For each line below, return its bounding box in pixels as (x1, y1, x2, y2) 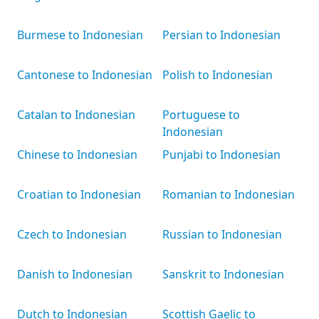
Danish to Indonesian (17, 266, 132, 282)
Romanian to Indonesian (162, 187, 295, 202)
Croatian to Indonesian (17, 187, 141, 202)
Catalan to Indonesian (17, 107, 135, 122)
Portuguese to (162, 107, 240, 122)
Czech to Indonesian (17, 226, 127, 242)
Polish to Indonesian (162, 67, 273, 83)
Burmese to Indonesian (17, 27, 143, 43)
